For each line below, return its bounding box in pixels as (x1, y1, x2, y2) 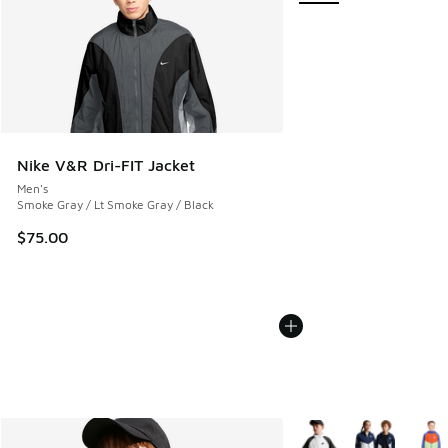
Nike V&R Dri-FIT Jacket (17, 156, 195, 175)
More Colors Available (282, 422, 439, 440)
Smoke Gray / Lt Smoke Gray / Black (17, 197, 214, 213)
